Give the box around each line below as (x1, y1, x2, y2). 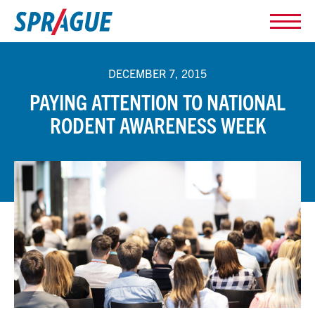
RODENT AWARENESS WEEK (49, 111, 266, 138)
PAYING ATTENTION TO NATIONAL (30, 88, 285, 115)
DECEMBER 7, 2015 (108, 66, 207, 80)
